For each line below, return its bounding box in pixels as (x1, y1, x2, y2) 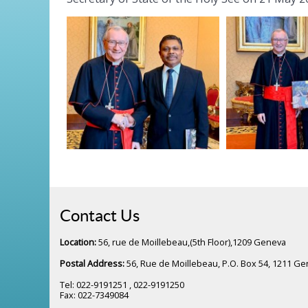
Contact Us (60, 206, 140, 225)
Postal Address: (60, 256, 126, 269)
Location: (60, 235, 96, 248)
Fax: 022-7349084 (60, 288, 129, 301)
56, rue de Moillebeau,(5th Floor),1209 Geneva (96, 235, 286, 248)
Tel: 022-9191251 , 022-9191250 (60, 278, 184, 291)
